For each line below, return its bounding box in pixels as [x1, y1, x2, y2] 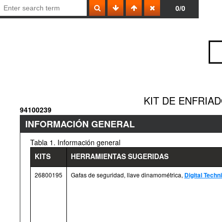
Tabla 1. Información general [30, 137, 120, 147]
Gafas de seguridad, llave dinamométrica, [71, 170, 184, 179]
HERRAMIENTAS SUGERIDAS [71, 151, 168, 161]
